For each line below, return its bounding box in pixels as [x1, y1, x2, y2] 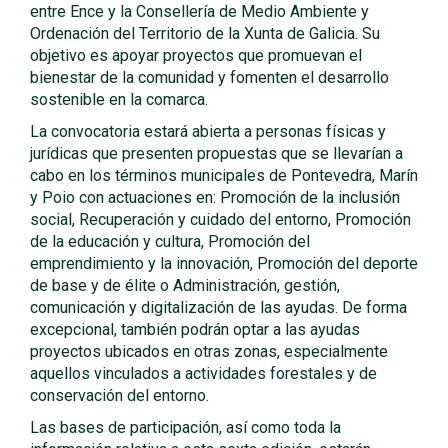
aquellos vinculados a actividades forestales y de [30, 364, 377, 383]
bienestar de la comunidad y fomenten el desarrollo [30, 68, 389, 87]
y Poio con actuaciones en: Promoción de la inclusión [30, 188, 400, 207]
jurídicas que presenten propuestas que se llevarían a [30, 144, 403, 163]
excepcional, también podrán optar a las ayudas [30, 320, 360, 339]
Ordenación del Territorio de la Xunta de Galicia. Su [30, 24, 380, 43]
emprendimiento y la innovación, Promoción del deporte [30, 254, 418, 273]
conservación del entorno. [30, 386, 209, 405]
